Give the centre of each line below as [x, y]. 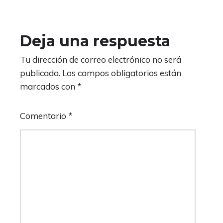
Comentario [44, 115]
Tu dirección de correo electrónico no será [101, 59]
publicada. [40, 73]
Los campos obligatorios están [122, 73]
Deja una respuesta [95, 41]
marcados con [49, 86]
